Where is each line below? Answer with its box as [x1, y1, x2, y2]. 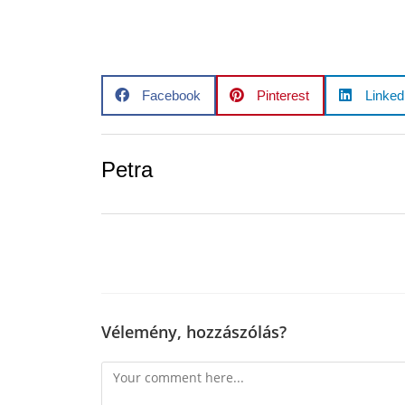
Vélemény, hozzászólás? [101, 321, 287, 344]
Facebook [142, 87, 201, 103]
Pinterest [257, 87, 309, 103]
